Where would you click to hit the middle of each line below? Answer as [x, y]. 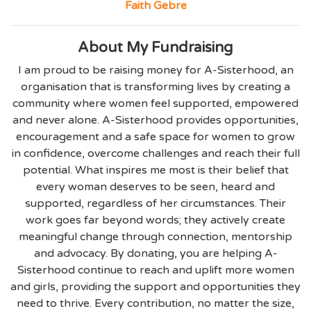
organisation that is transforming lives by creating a [155, 87]
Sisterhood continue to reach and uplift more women [155, 270]
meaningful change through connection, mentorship [155, 237]
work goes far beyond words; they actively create [155, 220]
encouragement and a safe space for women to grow [155, 137]
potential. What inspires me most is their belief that [155, 170]
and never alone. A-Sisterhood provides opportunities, [155, 120]
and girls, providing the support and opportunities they [155, 287]
